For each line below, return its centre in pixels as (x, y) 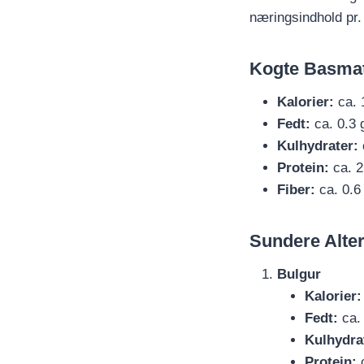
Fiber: (296, 190)
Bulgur (299, 275)
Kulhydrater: (318, 146)
